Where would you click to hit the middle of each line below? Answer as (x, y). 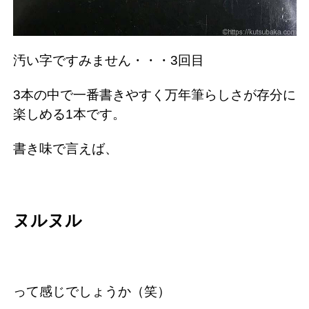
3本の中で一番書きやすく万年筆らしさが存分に (154, 95)
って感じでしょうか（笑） (92, 292)
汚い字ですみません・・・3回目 (109, 61)
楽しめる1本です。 (69, 114)
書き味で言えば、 (66, 149)
